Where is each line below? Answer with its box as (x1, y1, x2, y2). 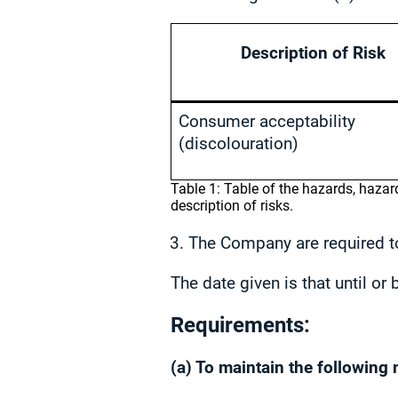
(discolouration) (179, 133, 298, 154)
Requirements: (171, 313, 310, 338)
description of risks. (171, 197, 293, 214)
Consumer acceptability (179, 111, 355, 131)
